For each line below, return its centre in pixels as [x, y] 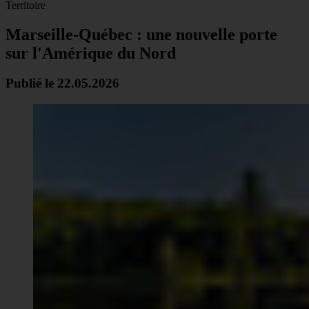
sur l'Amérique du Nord [91, 53]
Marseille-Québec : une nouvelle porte [141, 34]
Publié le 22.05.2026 [62, 83]
